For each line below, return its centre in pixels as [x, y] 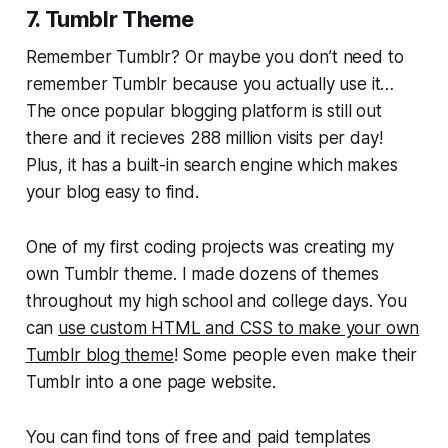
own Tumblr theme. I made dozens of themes [202, 273]
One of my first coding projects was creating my [209, 246]
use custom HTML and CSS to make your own [239, 327]
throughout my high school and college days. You [216, 300]
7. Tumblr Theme [110, 18]
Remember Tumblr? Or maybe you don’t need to [214, 56]
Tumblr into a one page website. [150, 381]
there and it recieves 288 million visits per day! [204, 137]
